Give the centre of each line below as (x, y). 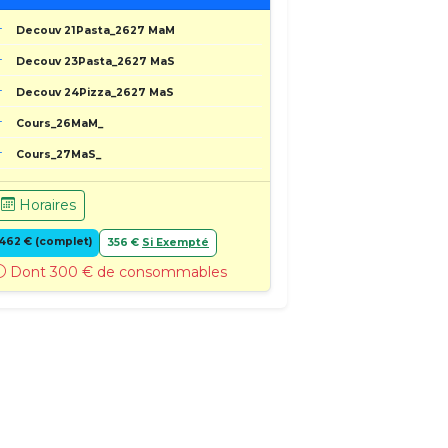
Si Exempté (176, 242)
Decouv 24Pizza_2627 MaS (95, 92)
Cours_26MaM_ (60, 123)
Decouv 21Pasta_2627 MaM (96, 30)
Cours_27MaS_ (59, 154)
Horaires (45, 204)
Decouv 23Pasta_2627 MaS (96, 61)
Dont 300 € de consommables (116, 271)
